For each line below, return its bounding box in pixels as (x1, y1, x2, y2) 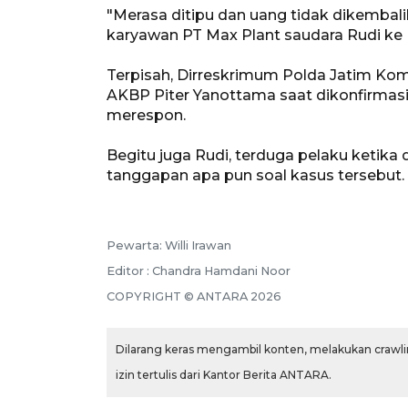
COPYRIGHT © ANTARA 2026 (107, 289, 281, 303)
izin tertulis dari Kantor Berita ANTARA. (116, 367, 331, 382)
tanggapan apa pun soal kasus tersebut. (107, 166, 404, 184)
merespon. (107, 106, 186, 124)
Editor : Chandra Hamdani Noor (107, 263, 291, 278)
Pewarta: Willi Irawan (107, 238, 231, 252)
